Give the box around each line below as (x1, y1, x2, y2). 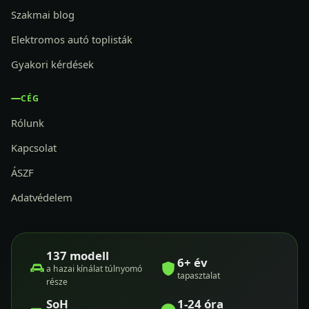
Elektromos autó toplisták (11, 32, 132, 47)
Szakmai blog (11, 8, 74, 22)
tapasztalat (177, 269, 220, 281)
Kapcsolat (11, 141, 57, 155)
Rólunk (11, 116, 44, 130)
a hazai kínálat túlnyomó (46, 263, 142, 275)
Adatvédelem (11, 190, 72, 205)
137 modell (46, 248, 109, 264)
